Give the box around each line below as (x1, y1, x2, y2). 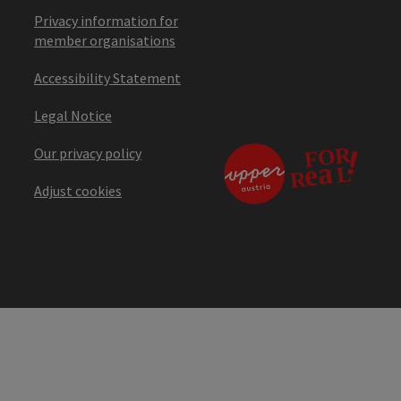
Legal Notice (34, 106, 112, 124)
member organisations (34, 30, 175, 49)
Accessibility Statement (34, 68, 181, 87)
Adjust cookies (34, 181, 122, 200)
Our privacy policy (34, 143, 141, 162)
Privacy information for (34, 11, 178, 30)
